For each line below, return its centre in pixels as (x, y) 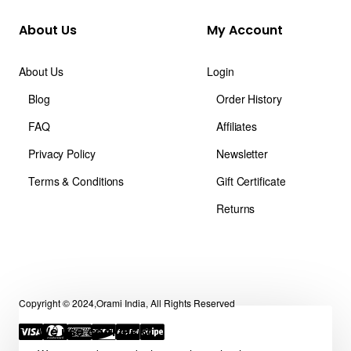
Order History (249, 98)
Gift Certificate (251, 181)
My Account (245, 30)
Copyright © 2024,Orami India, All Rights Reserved (127, 302)
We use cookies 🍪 (95, 332)
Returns (236, 208)
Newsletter (242, 153)
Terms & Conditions (76, 181)
